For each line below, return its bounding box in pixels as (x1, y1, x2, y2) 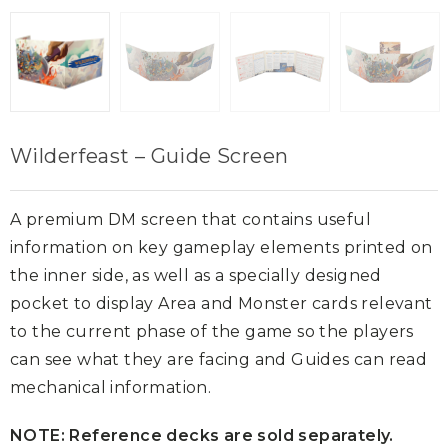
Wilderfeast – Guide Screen (10, 143, 289, 168)
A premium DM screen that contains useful (10, 209, 371, 229)
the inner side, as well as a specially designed (10, 265, 382, 285)
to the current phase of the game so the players (10, 321, 414, 341)
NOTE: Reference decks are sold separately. (10, 425, 394, 445)
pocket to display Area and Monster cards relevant (10, 293, 433, 313)
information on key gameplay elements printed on (10, 237, 433, 257)
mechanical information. (10, 377, 212, 397)
